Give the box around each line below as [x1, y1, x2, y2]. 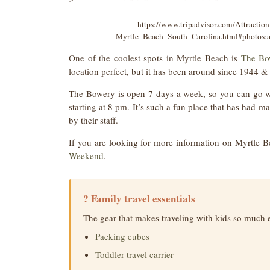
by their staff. [69, 114, 118, 127]
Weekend [69, 149, 104, 162]
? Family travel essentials [83, 191, 195, 207]
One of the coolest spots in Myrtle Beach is [69, 52, 241, 64]
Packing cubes [95, 230, 149, 243]
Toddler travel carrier [95, 248, 174, 261]
